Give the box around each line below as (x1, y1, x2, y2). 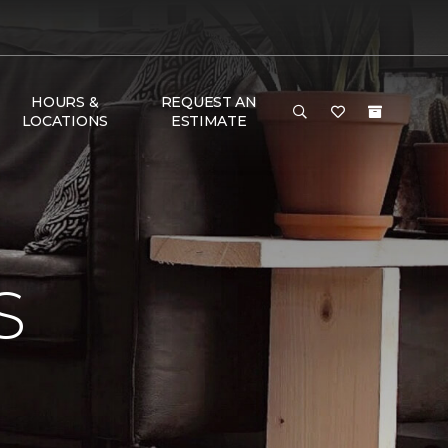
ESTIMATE (170, 112, 247, 130)
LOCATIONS (21, 112, 109, 130)
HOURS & (31, 93, 99, 111)
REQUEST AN (160, 93, 257, 111)
